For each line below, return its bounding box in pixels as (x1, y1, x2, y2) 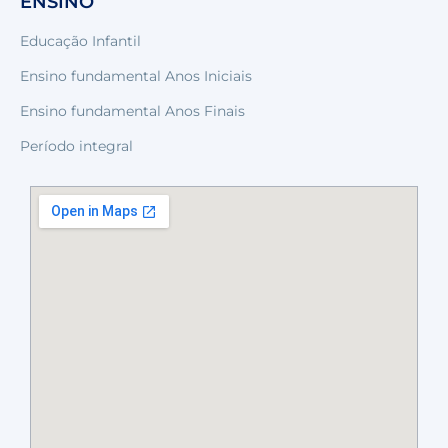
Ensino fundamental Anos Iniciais (20, 66, 252, 85)
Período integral (20, 136, 133, 155)
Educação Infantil (20, 31, 141, 50)
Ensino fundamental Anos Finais (20, 101, 245, 120)
